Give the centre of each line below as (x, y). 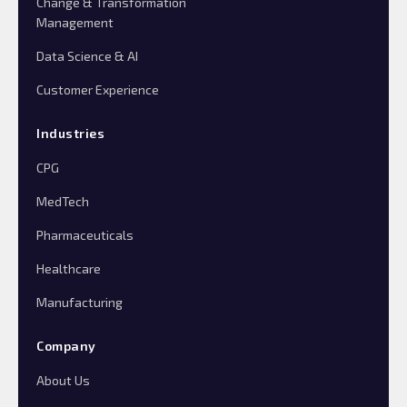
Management (75, 23)
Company (66, 346)
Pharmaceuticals (85, 235)
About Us (63, 381)
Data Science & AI (87, 56)
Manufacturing (79, 303)
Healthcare (69, 269)
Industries (70, 134)
